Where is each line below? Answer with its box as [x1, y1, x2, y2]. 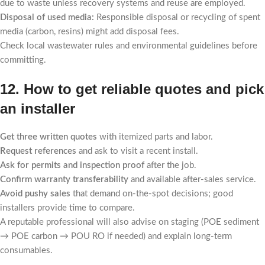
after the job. [144, 161, 196, 170]
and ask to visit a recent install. [76, 147, 198, 156]
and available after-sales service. [128, 175, 256, 184]
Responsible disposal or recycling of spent [94, 13, 260, 22]
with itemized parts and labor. [97, 132, 213, 141]
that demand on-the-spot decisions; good [70, 189, 233, 198]
